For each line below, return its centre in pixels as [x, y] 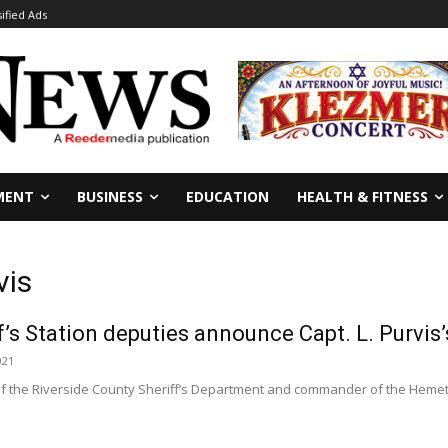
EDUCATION [227, 196]
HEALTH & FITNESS [362, 196]
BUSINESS [110, 196]
